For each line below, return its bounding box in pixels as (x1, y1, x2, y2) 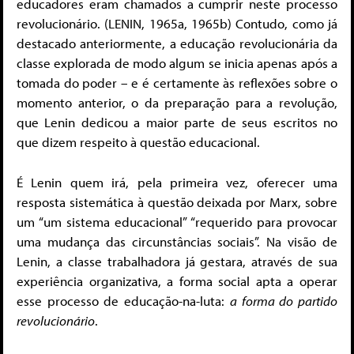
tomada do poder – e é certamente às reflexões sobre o (17, 74, 337, 92)
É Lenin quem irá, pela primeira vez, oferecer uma (17, 173, 337, 190)
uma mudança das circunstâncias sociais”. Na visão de (17, 232, 337, 250)
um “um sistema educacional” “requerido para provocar (17, 213, 337, 230)
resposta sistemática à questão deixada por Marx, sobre (17, 193, 337, 210)
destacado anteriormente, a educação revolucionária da (17, 35, 337, 52)
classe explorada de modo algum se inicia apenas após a (17, 55, 337, 72)
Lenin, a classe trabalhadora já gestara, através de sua (17, 252, 337, 269)
